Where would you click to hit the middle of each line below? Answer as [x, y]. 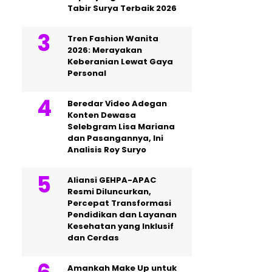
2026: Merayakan [105, 50]
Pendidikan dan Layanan [122, 215]
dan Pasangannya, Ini [115, 138]
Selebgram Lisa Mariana [121, 127]
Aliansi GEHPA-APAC [112, 180]
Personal [87, 73]
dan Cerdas [93, 238]
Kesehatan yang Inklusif [121, 226]
